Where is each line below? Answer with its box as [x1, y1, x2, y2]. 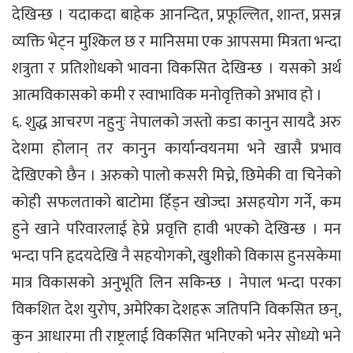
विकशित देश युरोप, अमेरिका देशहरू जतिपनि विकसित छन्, [12, 295, 341, 323]
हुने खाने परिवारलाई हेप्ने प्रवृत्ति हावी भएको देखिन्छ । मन [12, 215, 341, 243]
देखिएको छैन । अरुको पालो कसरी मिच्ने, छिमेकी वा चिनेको [12, 162, 341, 189]
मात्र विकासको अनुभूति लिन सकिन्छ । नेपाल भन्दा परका [12, 269, 341, 296]
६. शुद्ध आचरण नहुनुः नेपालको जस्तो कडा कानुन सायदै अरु [12, 108, 341, 136]
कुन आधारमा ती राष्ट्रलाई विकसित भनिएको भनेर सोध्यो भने [12, 322, 341, 350]
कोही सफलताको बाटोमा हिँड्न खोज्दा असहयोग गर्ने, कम [12, 188, 341, 216]
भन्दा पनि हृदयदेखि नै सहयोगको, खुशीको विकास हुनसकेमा [12, 242, 341, 269]
